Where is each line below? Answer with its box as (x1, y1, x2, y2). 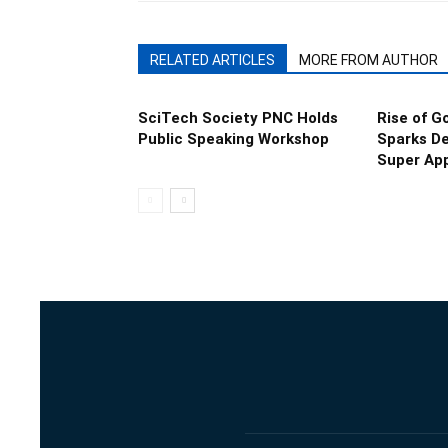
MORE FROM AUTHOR (299, 52, 438, 68)
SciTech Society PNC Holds (138, 109, 338, 127)
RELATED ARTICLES (150, 52, 275, 68)
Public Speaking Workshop (138, 130, 329, 148)
